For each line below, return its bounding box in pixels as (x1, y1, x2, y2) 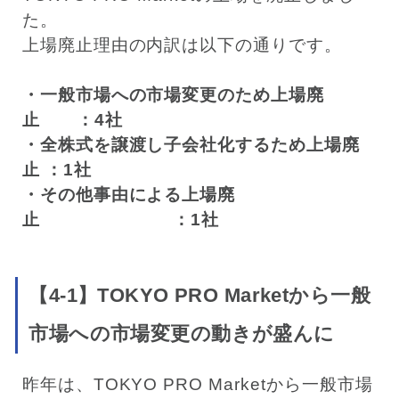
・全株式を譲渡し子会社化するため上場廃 (21, 135, 360, 155)
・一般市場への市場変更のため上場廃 (21, 85, 325, 105)
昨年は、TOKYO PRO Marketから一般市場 (21, 375, 373, 395)
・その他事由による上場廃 (21, 185, 236, 205)
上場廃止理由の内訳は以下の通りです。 (21, 36, 343, 55)
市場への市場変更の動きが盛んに (28, 322, 335, 345)
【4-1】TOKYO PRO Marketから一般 (28, 284, 371, 306)
